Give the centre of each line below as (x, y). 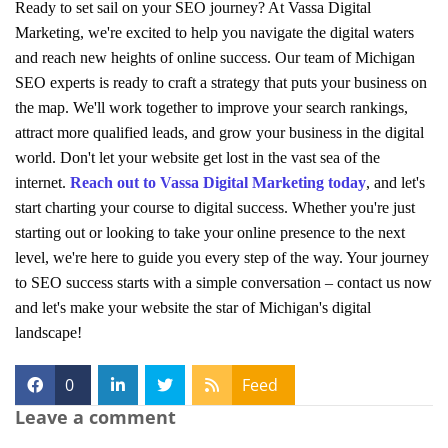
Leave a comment (95, 416)
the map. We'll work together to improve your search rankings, (211, 107)
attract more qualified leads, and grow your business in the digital (219, 132)
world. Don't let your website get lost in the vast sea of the (197, 157)
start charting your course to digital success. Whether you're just (215, 207)
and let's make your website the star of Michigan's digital (193, 307)
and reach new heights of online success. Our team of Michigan (215, 57)
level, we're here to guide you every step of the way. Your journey (222, 257)
